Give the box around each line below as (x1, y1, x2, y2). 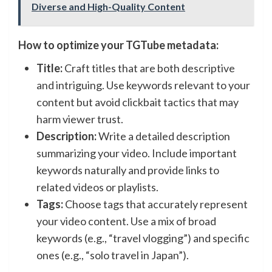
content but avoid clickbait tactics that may (36, 95, 239, 109)
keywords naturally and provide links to (36, 163, 219, 177)
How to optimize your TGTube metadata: (18, 38, 219, 52)
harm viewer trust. (36, 112, 123, 126)
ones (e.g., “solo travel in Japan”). (36, 248, 189, 262)
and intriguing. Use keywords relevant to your (36, 78, 250, 92)
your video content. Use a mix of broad (36, 214, 216, 228)
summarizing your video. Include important (36, 146, 237, 160)
